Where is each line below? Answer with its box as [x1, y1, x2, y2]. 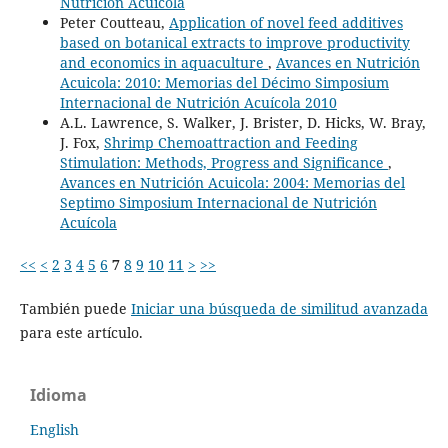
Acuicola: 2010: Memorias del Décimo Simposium [59, 72, 389, 92]
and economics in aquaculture [59, 52, 268, 72]
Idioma [30, 383, 87, 406]
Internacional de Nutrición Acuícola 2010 [59, 92, 337, 112]
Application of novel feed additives [168, 12, 403, 32]
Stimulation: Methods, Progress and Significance [59, 152, 388, 172]
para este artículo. [19, 322, 143, 342]
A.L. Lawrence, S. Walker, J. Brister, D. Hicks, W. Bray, [59, 112, 426, 132]
